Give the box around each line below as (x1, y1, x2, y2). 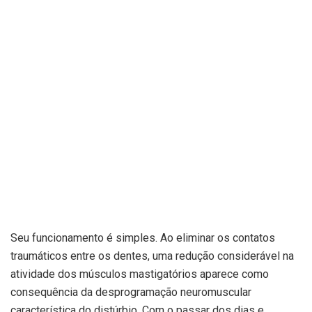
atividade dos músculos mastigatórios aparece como (10, 267, 269, 281)
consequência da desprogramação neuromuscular (10, 285, 251, 299)
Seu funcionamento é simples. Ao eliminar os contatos (10, 231, 275, 244)
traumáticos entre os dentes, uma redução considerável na (10, 249, 294, 263)
